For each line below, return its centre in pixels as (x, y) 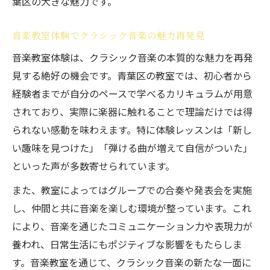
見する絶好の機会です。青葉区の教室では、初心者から (132, 75)
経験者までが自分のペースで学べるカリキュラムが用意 (132, 93)
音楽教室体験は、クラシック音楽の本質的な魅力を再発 (133, 57)
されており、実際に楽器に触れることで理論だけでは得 (132, 111)
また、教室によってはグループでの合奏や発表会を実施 (132, 190)
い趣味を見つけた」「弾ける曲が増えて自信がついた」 (132, 148)
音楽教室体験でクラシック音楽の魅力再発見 (108, 35)
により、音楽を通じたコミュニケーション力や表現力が (132, 226)
